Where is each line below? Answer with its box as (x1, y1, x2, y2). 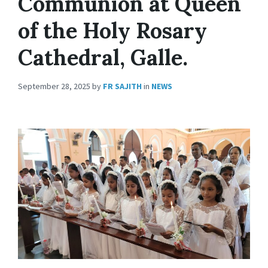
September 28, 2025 (18, 80, 92, 92)
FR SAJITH (103, 80, 142, 92)
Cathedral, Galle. (18, 43, 188, 71)
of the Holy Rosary (18, 16, 207, 44)
